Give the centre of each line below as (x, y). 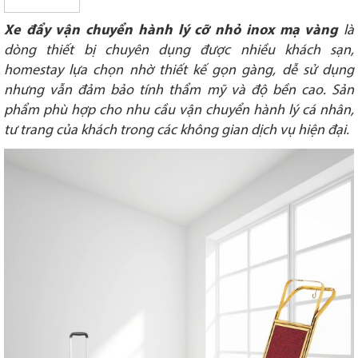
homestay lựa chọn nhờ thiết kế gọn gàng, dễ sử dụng (179, 71)
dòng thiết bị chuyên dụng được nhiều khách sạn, (179, 51)
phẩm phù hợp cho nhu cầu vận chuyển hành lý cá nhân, (179, 111)
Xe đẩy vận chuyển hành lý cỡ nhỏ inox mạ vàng (171, 31)
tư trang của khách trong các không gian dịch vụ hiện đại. (177, 131)
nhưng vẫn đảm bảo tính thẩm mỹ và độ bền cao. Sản (179, 91)
